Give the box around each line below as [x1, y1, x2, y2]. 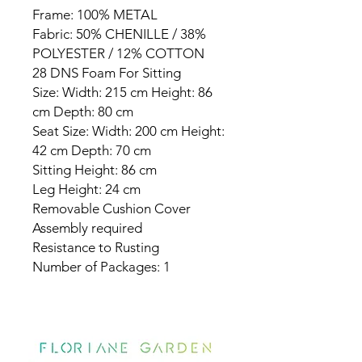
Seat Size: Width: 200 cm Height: [32, 123, 225, 140]
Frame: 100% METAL [32, 6, 158, 23]
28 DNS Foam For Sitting [32, 65, 181, 82]
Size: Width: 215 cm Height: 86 [32, 84, 213, 101]
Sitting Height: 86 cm [32, 162, 157, 179]
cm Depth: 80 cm [32, 103, 133, 120]
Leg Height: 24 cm [32, 181, 141, 198]
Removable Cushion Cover [32, 200, 191, 217]
